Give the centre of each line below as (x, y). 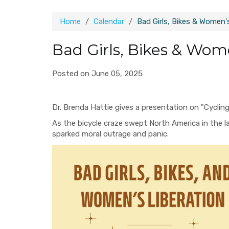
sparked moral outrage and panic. (110, 134)
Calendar (109, 21)
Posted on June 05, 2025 (97, 74)
